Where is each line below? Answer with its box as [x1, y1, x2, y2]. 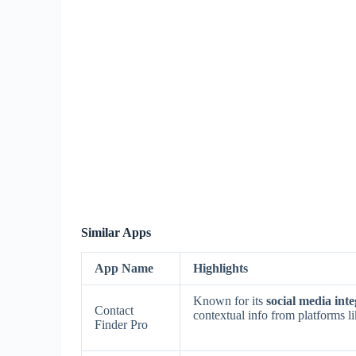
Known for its [193, 293, 266, 308]
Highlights [193, 261, 248, 275]
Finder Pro [95, 317, 148, 331]
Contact [95, 303, 133, 317]
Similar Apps [81, 226, 151, 240]
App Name [95, 261, 153, 275]
